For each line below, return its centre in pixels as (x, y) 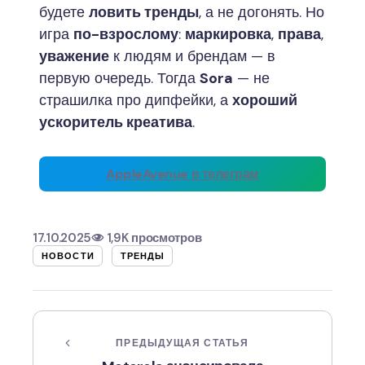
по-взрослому (126, 34)
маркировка (228, 34)
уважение (74, 56)
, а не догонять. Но (262, 12)
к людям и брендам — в (192, 56)
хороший (265, 100)
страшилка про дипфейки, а (136, 100)
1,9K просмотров (154, 237)
